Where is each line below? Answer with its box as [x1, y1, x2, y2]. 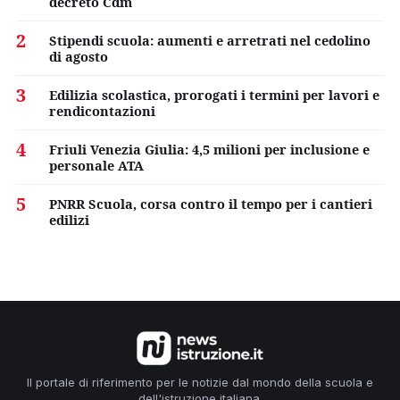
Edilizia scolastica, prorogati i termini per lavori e [49, 85, 379, 104]
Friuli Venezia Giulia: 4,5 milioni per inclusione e [49, 139, 370, 158]
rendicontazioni [49, 101, 155, 120]
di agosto [49, 46, 108, 65]
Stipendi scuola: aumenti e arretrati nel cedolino [49, 30, 371, 49]
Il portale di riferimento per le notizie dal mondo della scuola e [27, 374, 373, 389]
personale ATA [49, 155, 144, 174]
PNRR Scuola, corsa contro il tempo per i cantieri [49, 194, 372, 212]
